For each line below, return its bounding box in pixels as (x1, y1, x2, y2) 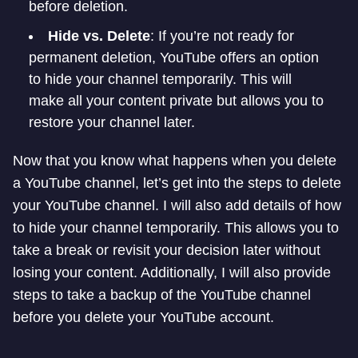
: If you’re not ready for (150, 28, 294, 44)
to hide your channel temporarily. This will (29, 71, 292, 87)
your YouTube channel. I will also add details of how (13, 197, 341, 213)
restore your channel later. (29, 114, 195, 130)
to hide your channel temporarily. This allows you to (13, 220, 339, 236)
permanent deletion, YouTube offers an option (29, 50, 319, 66)
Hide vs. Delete (48, 28, 150, 44)
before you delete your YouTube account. (13, 309, 274, 325)
